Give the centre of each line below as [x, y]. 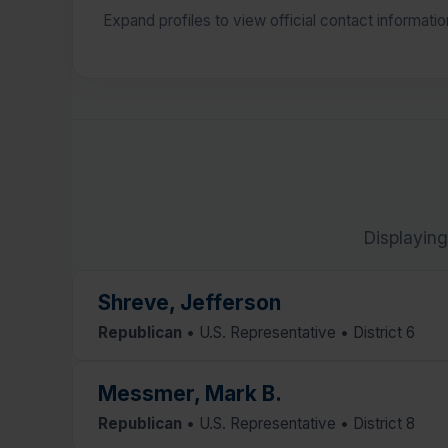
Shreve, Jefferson [189, 302]
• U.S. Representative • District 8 [298, 423]
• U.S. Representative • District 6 [298, 332]
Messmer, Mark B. [190, 393]
